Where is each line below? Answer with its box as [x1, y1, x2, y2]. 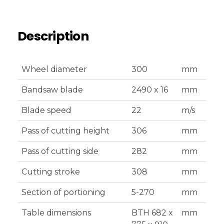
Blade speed [21, 105, 71, 115]
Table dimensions [21, 207, 91, 217]
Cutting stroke [21, 166, 80, 176]
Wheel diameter [21, 64, 87, 74]
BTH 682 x [131, 207, 173, 217]
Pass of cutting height [21, 125, 109, 135]
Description [17, 27, 88, 45]
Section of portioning [21, 187, 105, 197]
